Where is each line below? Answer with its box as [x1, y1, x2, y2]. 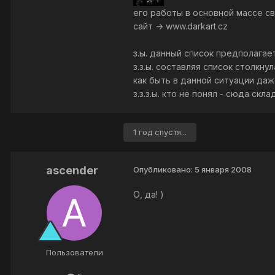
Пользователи [45, 247, 103, 258]
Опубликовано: [133, 165, 195, 175]
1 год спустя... [133, 127, 187, 137]
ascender [45, 164, 98, 177]
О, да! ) [133, 189, 164, 200]
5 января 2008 [195, 165, 252, 175]
